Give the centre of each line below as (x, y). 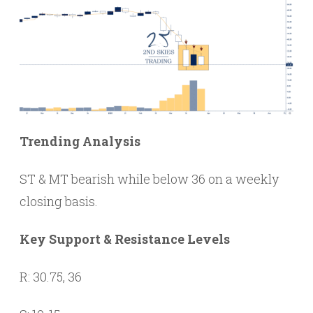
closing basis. (59, 201)
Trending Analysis (80, 141)
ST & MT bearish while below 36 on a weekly (149, 179)
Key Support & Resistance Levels (125, 239)
